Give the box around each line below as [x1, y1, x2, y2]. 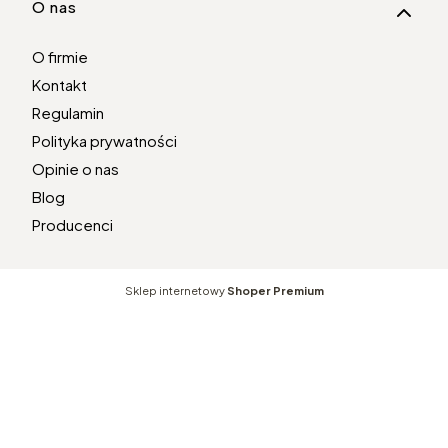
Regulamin [32, 103, 104, 123]
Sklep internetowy [124, 284, 227, 298]
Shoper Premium [226, 284, 324, 298]
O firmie [32, 47, 88, 67]
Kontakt [32, 75, 87, 95]
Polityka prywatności [32, 131, 177, 151]
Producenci [32, 215, 113, 235]
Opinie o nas [32, 159, 119, 179]
